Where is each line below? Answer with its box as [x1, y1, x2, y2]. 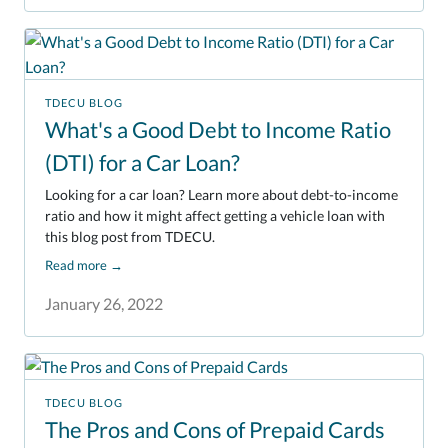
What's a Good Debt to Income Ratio [45, 115, 391, 143]
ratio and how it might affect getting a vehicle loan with [45, 207, 385, 225]
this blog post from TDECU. [45, 228, 215, 246]
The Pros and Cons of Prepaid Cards [45, 415, 385, 443]
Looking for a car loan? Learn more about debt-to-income [45, 186, 398, 204]
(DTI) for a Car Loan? [45, 148, 240, 176]
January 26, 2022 [45, 293, 163, 313]
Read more [45, 256, 107, 273]
